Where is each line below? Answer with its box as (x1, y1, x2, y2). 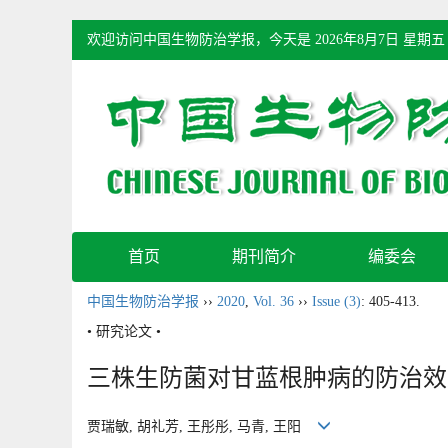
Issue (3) (312, 294, 361, 309)
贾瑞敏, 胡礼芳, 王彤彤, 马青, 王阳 (87, 419, 317, 435)
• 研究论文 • (87, 324, 161, 339)
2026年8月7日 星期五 (315, 32, 445, 47)
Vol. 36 (253, 294, 294, 309)
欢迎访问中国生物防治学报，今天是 (87, 32, 315, 47)
